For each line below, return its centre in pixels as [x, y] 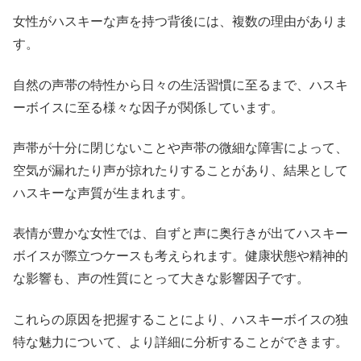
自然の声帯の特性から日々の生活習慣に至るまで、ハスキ [180, 85]
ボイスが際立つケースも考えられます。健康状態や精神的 [180, 256]
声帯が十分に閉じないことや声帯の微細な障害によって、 [180, 147]
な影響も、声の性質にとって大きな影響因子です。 [161, 279]
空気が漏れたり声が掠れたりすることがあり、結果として [180, 170]
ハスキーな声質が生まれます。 [103, 193]
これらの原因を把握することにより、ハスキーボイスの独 [180, 319]
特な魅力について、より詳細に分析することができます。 [180, 342]
